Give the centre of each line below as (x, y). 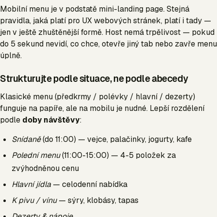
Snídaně (26, 139)
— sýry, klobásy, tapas (98, 201)
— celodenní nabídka (89, 185)
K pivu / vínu (34, 201)
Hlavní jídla (31, 185)
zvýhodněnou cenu (45, 169)
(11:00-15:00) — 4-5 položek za (118, 155)
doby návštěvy (51, 120)
